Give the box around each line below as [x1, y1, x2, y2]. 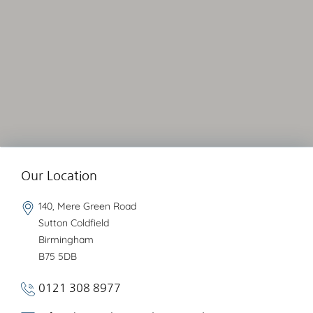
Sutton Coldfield [38, 217, 109, 229]
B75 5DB [38, 250, 77, 263]
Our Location [21, 170, 97, 182]
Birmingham [38, 233, 94, 246]
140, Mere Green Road [38, 200, 136, 212]
